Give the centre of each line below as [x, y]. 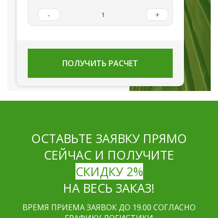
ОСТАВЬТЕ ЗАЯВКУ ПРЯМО [109, 138]
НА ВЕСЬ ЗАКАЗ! [109, 188]
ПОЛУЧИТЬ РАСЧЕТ [100, 64]
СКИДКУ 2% [109, 172]
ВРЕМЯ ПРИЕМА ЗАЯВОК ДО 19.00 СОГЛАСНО [109, 208]
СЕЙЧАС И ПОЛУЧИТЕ [109, 155]
